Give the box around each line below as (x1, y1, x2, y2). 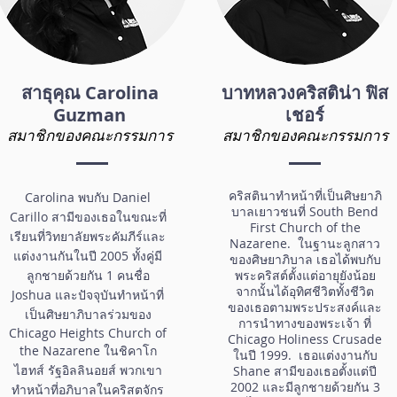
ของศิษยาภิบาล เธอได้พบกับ (229, 250, 381, 268)
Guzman (53, 102, 126, 127)
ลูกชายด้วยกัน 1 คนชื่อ (26, 266, 150, 284)
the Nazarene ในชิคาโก (19, 341, 157, 359)
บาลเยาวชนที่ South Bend (231, 202, 378, 220)
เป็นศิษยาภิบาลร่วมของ (24, 305, 152, 323)
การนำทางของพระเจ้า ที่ (238, 314, 371, 331)
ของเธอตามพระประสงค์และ (228, 298, 382, 315)
